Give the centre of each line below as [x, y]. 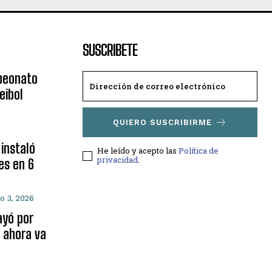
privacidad [117, 160]
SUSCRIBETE [110, 50]
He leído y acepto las [138, 151]
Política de [199, 151]
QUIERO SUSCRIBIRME [162, 123]
